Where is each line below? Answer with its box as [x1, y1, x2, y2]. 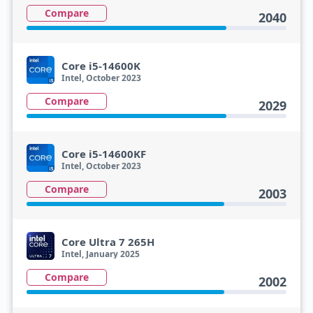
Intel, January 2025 [61, 248, 140, 260]
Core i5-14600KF [61, 147, 146, 161]
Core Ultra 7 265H [61, 235, 154, 249]
